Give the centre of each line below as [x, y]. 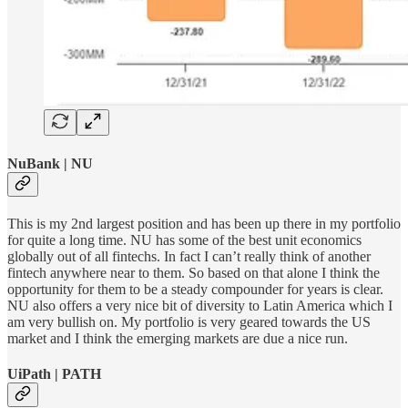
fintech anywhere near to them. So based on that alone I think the [194, 272]
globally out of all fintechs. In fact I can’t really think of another [189, 256]
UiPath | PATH [54, 374]
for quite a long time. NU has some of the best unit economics [184, 240]
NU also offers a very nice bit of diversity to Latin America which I [200, 305]
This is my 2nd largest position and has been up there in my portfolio [204, 223]
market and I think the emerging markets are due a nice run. [178, 338]
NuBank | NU [50, 163]
